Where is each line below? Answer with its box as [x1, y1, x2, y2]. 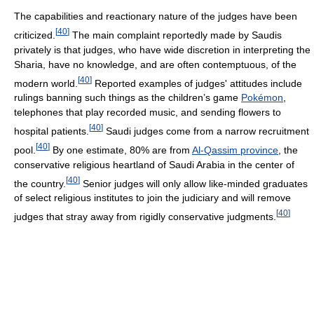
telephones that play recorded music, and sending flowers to [14, 107, 281, 118]
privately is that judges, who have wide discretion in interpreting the [14, 43, 310, 55]
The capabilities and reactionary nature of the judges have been [14, 11, 297, 22]
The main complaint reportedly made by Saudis [69, 29, 282, 41]
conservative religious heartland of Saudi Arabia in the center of [14, 158, 294, 170]
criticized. [14, 29, 55, 41]
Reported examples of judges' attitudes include [92, 77, 302, 89]
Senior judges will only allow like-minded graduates [80, 177, 308, 189]
